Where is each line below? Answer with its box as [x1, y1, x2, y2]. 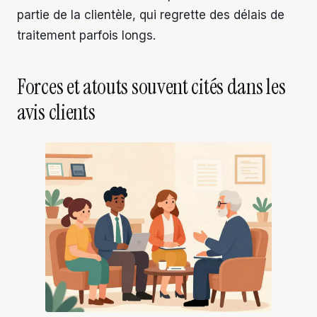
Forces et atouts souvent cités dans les [17, 73, 286, 101]
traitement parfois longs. [17, 28, 156, 43]
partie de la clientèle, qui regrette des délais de [17, 8, 284, 23]
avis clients [17, 98, 96, 127]
